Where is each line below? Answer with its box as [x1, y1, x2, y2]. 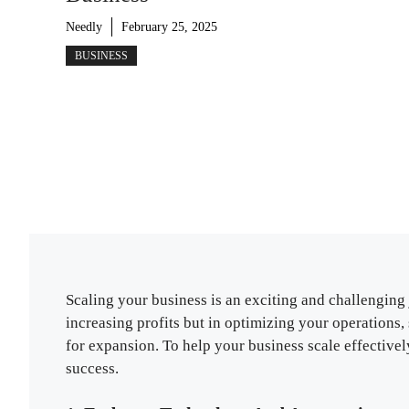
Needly [66, 20, 102, 35]
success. [66, 359, 119, 377]
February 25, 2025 [121, 20, 217, 35]
